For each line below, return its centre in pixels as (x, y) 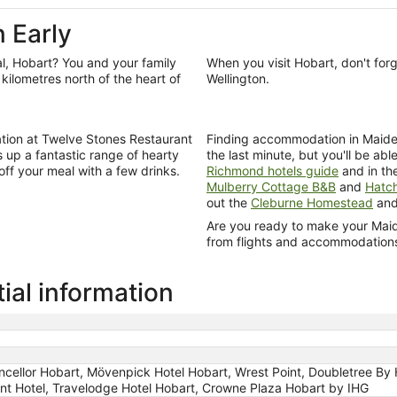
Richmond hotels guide (272, 170)
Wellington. (238, 78)
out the (229, 202)
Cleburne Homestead (312, 202)
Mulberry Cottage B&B (271, 186)
